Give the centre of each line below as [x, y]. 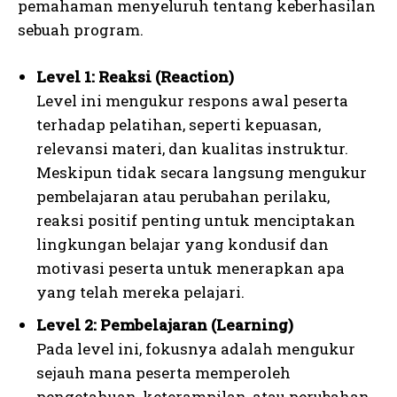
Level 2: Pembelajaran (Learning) [165, 324]
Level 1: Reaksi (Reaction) [135, 76]
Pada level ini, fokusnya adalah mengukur [196, 348]
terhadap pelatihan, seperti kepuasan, [179, 124]
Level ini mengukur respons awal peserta [192, 100]
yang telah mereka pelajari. [140, 292]
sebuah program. [81, 29]
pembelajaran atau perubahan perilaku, [183, 196]
